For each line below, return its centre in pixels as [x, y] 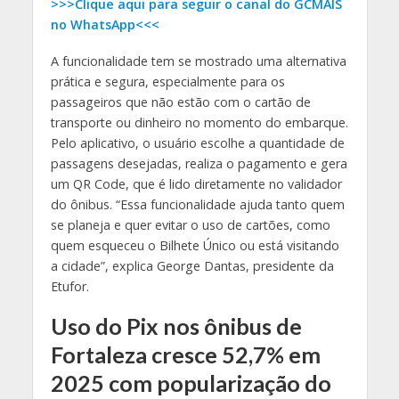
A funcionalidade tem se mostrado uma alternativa [198, 61]
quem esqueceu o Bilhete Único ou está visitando [195, 245]
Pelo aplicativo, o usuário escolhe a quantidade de [197, 142]
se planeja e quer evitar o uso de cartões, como [190, 224]
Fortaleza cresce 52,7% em [185, 355]
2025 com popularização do [191, 383]
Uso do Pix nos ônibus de [176, 326]
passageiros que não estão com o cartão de [180, 102]
